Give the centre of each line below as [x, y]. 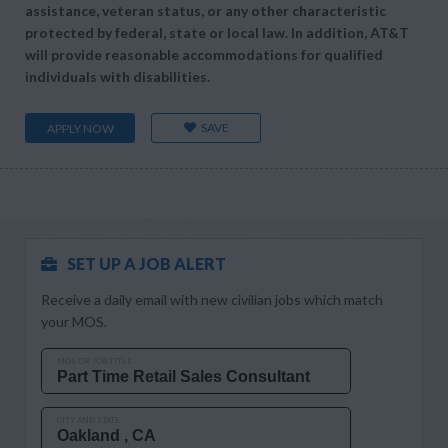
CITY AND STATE [88, 420]
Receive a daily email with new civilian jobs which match [212, 299]
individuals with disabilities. [117, 76]
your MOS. [74, 321]
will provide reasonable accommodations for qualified [204, 54]
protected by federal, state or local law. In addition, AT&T [217, 32]
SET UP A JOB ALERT [146, 263]
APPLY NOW [80, 128]
